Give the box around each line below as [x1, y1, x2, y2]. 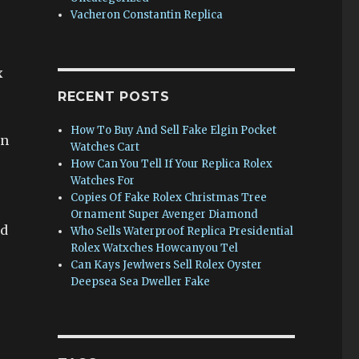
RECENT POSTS [57, 89, 170, 104]
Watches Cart [71, 140, 140, 154]
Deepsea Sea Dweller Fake [71, 275, 211, 288]
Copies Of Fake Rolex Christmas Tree [71, 191, 268, 204]
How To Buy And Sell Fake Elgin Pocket [71, 123, 277, 137]
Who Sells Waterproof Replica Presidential [71, 224, 294, 238]
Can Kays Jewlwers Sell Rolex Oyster [71, 258, 263, 272]
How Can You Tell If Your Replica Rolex [71, 157, 273, 171]
